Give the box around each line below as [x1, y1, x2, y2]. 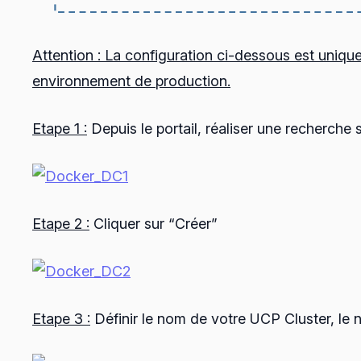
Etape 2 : [32, 215, 89, 233]
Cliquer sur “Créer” [89, 215, 218, 233]
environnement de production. [32, 73, 230, 90]
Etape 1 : [32, 120, 87, 138]
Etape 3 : [32, 310, 90, 328]
